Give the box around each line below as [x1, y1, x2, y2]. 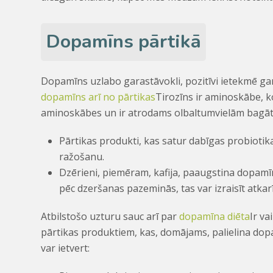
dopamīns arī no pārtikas [41, 90, 156, 104]
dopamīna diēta [179, 209, 250, 223]
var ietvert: [41, 241, 90, 255]
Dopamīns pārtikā [46, 29, 201, 55]
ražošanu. [59, 149, 105, 163]
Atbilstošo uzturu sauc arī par [41, 209, 180, 223]
